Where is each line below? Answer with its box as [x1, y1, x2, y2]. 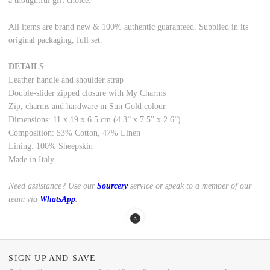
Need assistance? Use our [8, 181, 98, 191]
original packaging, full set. [8, 36, 105, 45]
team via [8, 195, 38, 204]
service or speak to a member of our [130, 181, 252, 191]
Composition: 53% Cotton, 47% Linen [8, 128, 141, 138]
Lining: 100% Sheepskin [8, 142, 93, 151]
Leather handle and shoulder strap [8, 75, 124, 85]
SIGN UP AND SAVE [8, 253, 96, 263]
